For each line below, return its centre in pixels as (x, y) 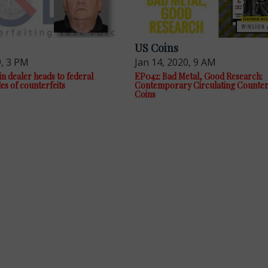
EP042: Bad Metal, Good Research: (199, 77)
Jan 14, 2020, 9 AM (176, 63)
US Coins (157, 48)
